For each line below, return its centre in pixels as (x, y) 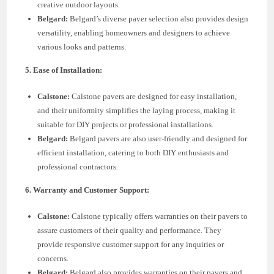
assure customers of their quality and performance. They (130, 231)
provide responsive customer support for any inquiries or (131, 245)
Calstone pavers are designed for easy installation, (154, 97)
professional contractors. (78, 167)
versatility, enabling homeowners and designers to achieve (134, 33)
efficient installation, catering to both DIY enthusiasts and (133, 153)
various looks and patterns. (82, 47)
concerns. (53, 259)
